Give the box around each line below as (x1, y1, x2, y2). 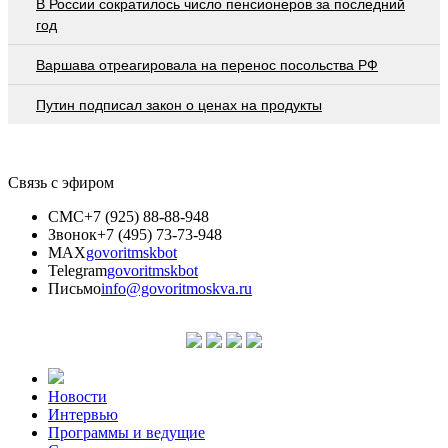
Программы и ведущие (48, 423, 205, 441)
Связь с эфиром (8, 173, 114, 191)
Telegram (48, 261, 107, 279)
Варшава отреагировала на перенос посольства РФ (36, 56, 378, 73)
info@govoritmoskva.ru (101, 279, 252, 297)
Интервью (48, 405, 118, 423)
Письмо (48, 279, 101, 297)
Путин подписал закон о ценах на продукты (36, 96, 322, 113)
